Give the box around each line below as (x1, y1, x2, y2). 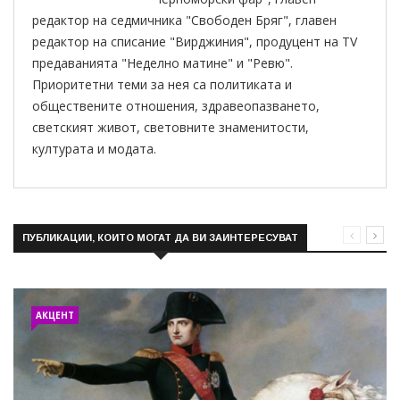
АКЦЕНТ (36, 308, 74, 321)
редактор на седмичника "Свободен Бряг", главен (32, 11, 337, 29)
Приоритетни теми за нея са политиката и (32, 75, 292, 93)
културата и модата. (32, 139, 156, 157)
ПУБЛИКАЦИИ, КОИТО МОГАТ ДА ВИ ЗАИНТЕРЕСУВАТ (22, 231, 298, 243)
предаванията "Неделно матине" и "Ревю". (32, 54, 293, 71)
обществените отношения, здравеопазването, (32, 96, 320, 114)
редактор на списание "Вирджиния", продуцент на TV (32, 32, 357, 50)
